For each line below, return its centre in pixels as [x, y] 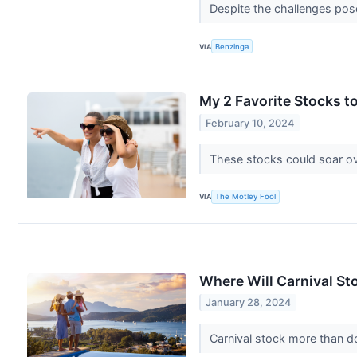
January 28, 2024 [249, 302]
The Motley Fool [246, 197]
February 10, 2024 [250, 123]
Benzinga [232, 46]
